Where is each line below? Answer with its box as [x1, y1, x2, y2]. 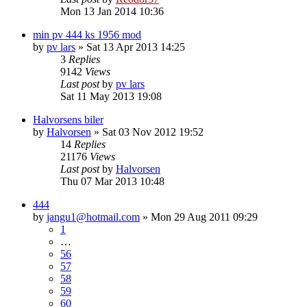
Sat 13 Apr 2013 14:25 [86, 40, 185, 53]
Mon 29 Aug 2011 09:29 [151, 210, 258, 223]
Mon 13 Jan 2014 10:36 [60, 5, 164, 17]
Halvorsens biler [33, 113, 103, 125]
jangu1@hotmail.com [47, 210, 140, 223]
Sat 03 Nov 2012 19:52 [102, 125, 204, 138]
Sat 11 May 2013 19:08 [60, 90, 162, 102]
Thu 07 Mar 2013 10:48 [60, 175, 164, 187]
